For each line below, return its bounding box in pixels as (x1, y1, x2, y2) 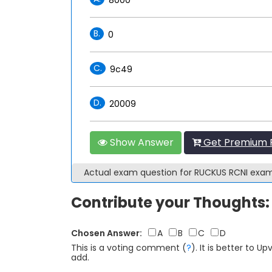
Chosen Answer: (71, 226, 142, 239)
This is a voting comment (71, 241, 180, 254)
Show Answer (107, 135, 174, 149)
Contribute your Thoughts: (71, 192, 270, 212)
